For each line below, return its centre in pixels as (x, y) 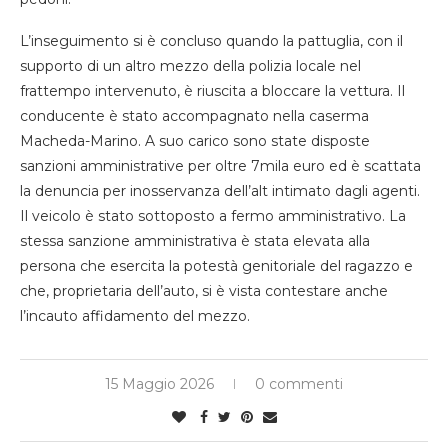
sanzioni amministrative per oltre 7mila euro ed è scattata (220, 165)
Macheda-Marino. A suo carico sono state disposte (195, 140)
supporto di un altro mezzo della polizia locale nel (190, 65)
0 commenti (299, 383)
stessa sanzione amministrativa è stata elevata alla (195, 240)
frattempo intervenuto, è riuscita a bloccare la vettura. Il (212, 90)
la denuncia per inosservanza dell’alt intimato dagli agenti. (220, 190)
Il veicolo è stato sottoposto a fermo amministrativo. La (213, 215)
